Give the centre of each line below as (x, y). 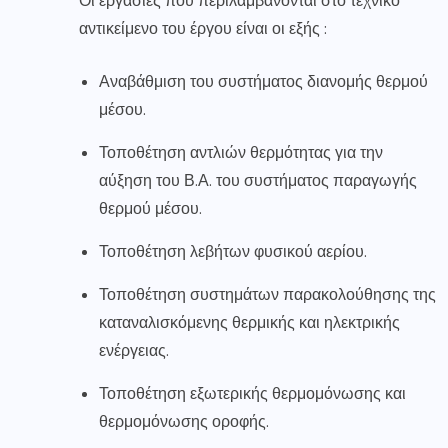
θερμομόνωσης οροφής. (184, 422)
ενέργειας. (134, 351)
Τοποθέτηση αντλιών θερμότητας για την (241, 153)
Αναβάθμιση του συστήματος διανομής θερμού (263, 82)
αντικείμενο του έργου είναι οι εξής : (203, 29)
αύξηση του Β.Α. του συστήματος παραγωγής (258, 181)
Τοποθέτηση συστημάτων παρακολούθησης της (267, 295)
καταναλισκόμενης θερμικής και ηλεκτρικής (249, 323)
